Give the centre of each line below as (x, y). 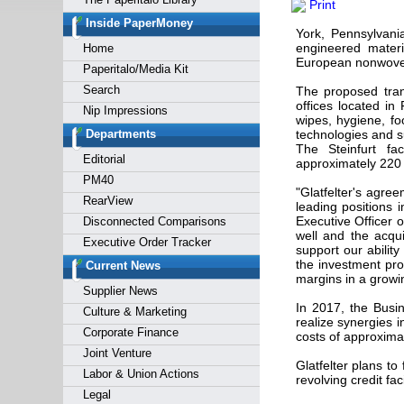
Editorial (104, 159)
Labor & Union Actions (141, 374)
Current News (123, 266)
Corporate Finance (130, 332)
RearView (107, 201)
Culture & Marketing (134, 312)
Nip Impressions (125, 110)
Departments (120, 134)
